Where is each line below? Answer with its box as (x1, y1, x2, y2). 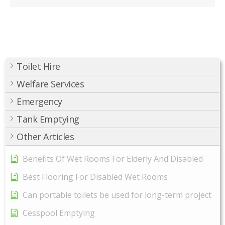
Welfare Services (17, 77, 84, 90)
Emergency (17, 95, 62, 107)
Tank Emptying (17, 113, 79, 125)
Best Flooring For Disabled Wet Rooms (23, 171, 168, 182)
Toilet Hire (17, 60, 60, 72)
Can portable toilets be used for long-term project (23, 189, 211, 200)
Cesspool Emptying (23, 207, 95, 218)
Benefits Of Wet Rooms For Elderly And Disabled (23, 153, 203, 164)
